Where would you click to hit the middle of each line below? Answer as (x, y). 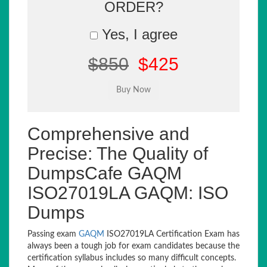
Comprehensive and (108, 134)
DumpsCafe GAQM (105, 173)
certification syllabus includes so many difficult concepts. (132, 258)
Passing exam (53, 234)
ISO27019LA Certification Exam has (172, 234)
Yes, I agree (137, 34)
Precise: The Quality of (118, 153)
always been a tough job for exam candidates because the (133, 246)
